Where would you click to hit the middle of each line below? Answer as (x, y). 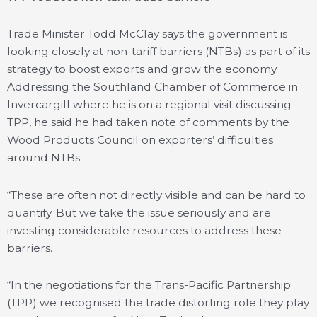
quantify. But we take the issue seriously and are (139, 212)
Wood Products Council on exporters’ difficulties (140, 140)
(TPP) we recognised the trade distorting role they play (158, 302)
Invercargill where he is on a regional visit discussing (149, 105)
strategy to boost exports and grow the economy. (143, 69)
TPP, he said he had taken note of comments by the (148, 122)
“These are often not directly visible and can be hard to (156, 195)
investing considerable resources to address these (144, 230)
